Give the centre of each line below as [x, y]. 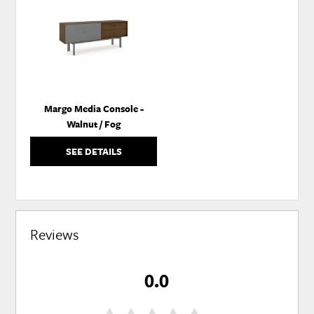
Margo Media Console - [94, 109]
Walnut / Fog [94, 124]
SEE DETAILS [94, 152]
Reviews [55, 234]
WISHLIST [172, 20]
